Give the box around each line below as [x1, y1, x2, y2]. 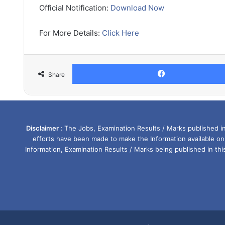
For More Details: [39, 28, 102, 38]
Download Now [110, 3, 164, 13]
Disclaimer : [26, 124, 62, 132]
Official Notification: [39, 3, 110, 13]
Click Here [102, 28, 139, 38]
